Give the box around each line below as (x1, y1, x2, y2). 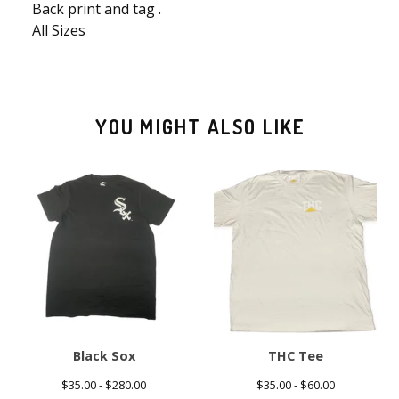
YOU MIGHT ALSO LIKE (94, 114, 306, 139)
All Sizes (32, 20, 85, 40)
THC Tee (267, 347, 323, 364)
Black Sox (72, 347, 135, 364)
